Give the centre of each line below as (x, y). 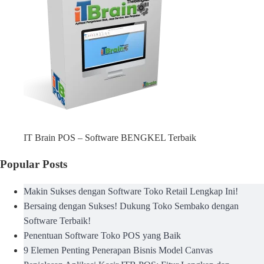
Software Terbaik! (57, 221)
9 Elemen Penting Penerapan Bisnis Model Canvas (118, 250)
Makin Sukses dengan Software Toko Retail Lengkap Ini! (131, 192)
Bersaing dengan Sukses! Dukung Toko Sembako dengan (131, 206)
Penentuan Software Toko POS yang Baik (102, 236)
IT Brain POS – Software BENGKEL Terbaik (110, 137)
